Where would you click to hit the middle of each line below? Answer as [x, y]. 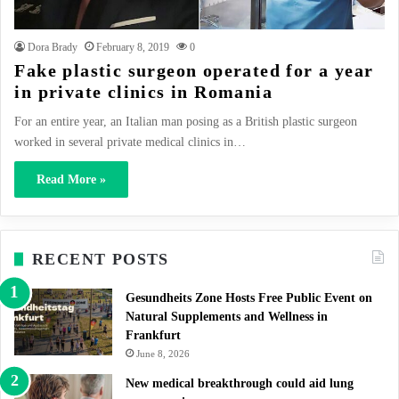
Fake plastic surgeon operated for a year [194, 70]
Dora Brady [53, 47]
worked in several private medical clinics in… [130, 142]
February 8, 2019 [133, 47]
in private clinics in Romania [143, 91]
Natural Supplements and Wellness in [227, 316]
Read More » [72, 179]
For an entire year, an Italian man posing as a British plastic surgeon [186, 121]
